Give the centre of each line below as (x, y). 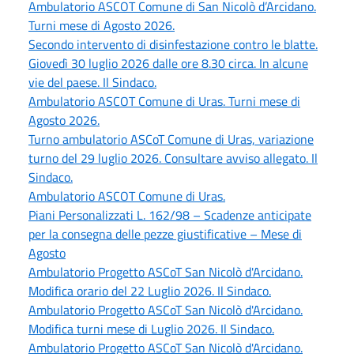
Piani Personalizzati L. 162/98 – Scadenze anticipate (170, 215)
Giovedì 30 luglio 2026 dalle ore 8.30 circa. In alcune (168, 63)
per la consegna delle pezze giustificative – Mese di (165, 233)
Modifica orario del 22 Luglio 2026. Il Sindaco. (150, 290)
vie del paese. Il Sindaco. (92, 82)
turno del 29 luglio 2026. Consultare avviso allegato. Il (173, 158)
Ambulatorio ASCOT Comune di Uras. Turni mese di (164, 101)
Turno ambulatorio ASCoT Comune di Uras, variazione (171, 139)
